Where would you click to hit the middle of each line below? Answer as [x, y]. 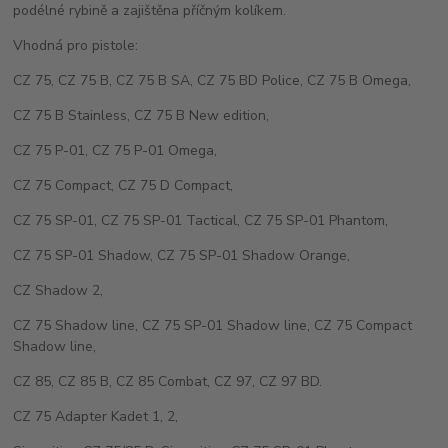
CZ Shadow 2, [58, 291]
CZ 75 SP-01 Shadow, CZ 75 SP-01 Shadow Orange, [182, 256]
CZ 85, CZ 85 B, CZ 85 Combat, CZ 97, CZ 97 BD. [168, 382]
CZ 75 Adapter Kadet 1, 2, [96, 417]
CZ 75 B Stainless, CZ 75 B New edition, [143, 116]
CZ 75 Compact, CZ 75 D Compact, [123, 186]
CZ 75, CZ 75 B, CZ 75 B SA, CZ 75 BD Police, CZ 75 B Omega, [212, 81]
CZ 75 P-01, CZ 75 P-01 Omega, [115, 151]
